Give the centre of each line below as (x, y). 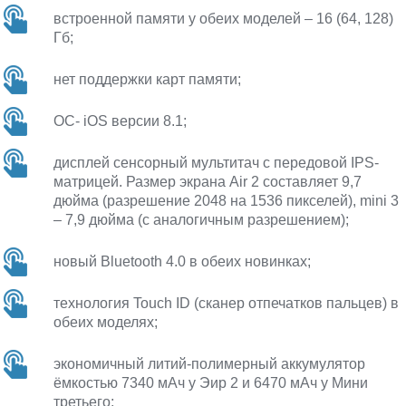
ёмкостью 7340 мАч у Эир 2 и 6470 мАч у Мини (211, 383)
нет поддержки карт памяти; (148, 79)
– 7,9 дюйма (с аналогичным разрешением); (202, 220)
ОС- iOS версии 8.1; (121, 121)
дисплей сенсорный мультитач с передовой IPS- (217, 163)
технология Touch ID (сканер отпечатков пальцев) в (227, 303)
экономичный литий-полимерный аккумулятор (210, 364)
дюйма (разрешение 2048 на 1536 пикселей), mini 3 (227, 201)
